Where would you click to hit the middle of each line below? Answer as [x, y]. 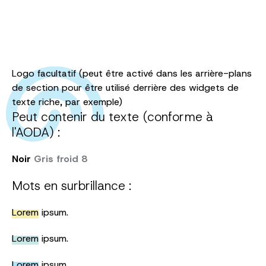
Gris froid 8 [61, 159]
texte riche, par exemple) [67, 102]
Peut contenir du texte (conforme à [113, 117]
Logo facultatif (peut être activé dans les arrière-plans [132, 74]
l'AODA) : [36, 133]
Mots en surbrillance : [72, 186]
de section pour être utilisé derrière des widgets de [125, 88]
